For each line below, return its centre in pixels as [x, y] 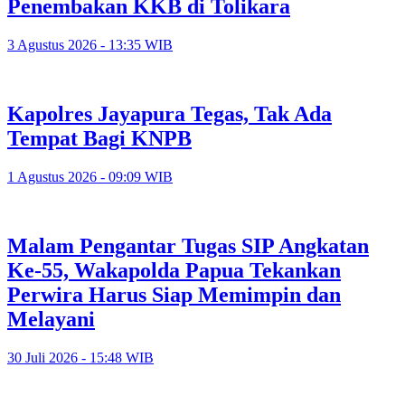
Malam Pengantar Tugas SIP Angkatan [188, 245]
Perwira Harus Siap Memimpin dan [174, 294]
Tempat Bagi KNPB [99, 139]
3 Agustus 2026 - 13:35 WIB [90, 45]
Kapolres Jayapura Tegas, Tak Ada [170, 114]
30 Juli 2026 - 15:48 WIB [80, 357]
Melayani [51, 319]
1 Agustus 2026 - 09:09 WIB [90, 177]
